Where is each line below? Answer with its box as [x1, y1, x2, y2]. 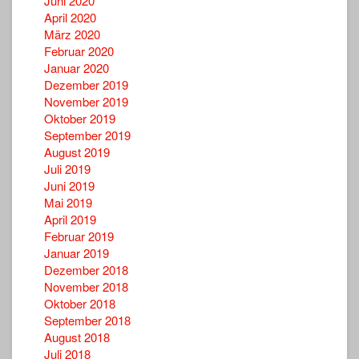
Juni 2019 [44, 176, 95, 194]
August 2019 [44, 143, 110, 160]
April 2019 [44, 210, 96, 228]
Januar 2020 [44, 58, 109, 76]
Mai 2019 [44, 193, 92, 211]
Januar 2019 [44, 244, 109, 261]
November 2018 [44, 277, 128, 295]
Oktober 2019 [44, 109, 115, 127]
